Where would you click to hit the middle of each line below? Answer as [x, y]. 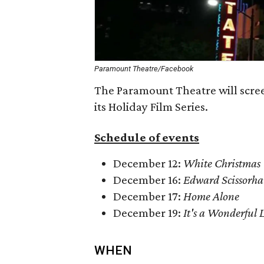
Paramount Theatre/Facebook [144, 69]
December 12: [148, 163]
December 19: [148, 213]
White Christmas [222, 163]
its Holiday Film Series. [151, 107]
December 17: [148, 196]
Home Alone [211, 196]
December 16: [148, 180]
